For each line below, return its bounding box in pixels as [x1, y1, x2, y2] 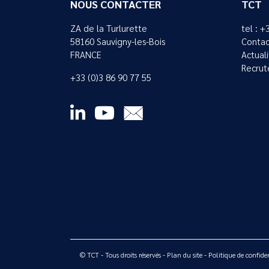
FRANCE [70, 49, 101, 61]
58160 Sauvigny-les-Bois [70, 35, 165, 48]
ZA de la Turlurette [70, 22, 147, 35]
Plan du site [167, 250, 202, 260]
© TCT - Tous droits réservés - [80, 250, 167, 260]
